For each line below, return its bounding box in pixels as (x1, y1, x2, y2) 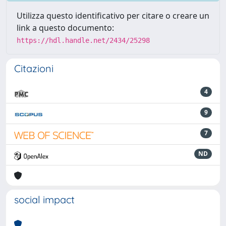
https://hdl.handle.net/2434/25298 (17, 36, 150, 44)
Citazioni (14, 62, 53, 75)
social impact (14, 193, 75, 206)
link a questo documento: (17, 22, 114, 33)
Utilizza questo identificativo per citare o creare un (17, 10, 209, 21)
